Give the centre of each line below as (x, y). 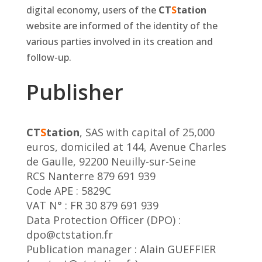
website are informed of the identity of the (122, 26)
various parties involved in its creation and (119, 42)
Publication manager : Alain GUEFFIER (121, 249)
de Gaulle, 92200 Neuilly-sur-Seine (111, 162)
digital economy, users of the (92, 10)
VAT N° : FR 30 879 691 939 (92, 206)
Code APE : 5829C (68, 191)
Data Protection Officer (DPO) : (103, 220)
